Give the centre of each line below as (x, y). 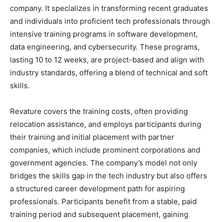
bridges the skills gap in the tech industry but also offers (109, 175)
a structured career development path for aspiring (97, 188)
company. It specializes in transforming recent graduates (109, 8)
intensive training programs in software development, (104, 34)
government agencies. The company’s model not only (104, 163)
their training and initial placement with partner (92, 137)
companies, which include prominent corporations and (105, 150)
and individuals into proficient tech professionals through (110, 21)
